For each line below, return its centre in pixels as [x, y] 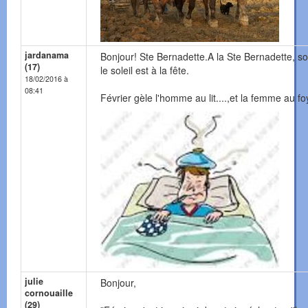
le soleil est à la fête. [145, 70]
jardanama [47, 55]
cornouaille [49, 293]
